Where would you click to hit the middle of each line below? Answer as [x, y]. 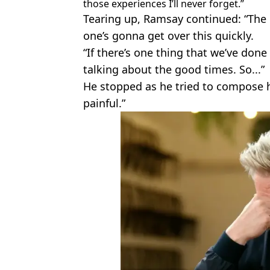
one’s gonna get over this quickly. [168, 36]
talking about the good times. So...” [174, 70]
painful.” [104, 103]
